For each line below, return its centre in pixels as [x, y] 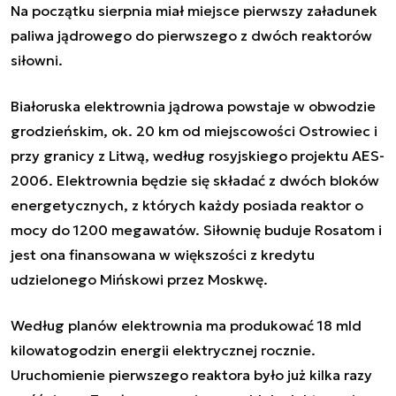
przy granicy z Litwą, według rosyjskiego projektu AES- [198, 155]
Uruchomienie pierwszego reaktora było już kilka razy [191, 374]
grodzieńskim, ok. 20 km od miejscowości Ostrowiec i [194, 130]
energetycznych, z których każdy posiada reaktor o [187, 205]
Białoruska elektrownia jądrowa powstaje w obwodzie [193, 106]
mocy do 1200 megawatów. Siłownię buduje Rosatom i [196, 229]
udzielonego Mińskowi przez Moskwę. [139, 279]
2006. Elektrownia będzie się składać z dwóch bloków [195, 180]
